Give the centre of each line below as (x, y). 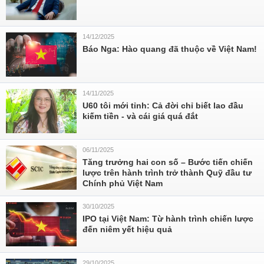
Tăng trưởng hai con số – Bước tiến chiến (168, 162)
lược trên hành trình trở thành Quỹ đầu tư (167, 173)
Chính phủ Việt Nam (123, 183)
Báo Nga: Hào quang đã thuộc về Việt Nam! (170, 49)
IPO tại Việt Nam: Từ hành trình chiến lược (168, 219)
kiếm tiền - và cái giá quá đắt (140, 116)
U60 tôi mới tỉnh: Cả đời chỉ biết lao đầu (163, 105)
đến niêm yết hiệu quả (127, 229)
